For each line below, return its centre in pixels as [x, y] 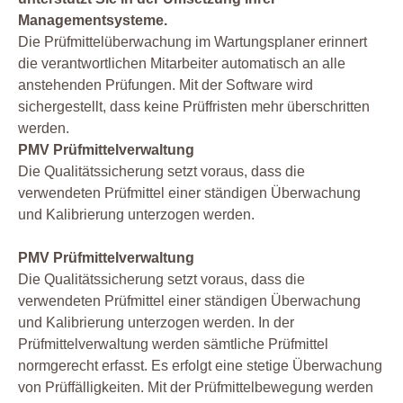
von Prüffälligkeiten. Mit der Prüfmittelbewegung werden [196, 388]
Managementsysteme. [93, 21]
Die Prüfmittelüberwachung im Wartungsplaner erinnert [193, 42]
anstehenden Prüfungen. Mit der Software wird [166, 85]
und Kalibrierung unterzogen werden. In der [156, 323]
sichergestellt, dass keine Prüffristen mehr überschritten [194, 107]
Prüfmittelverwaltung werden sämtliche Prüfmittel [173, 345]
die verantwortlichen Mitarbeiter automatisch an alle [182, 64]
